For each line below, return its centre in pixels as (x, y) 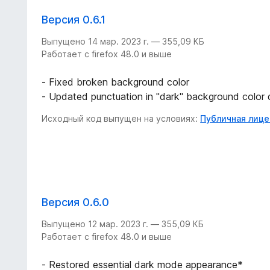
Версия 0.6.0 (76, 202)
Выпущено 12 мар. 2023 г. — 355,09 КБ (123, 224)
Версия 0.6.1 (74, 19)
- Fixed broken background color (116, 82)
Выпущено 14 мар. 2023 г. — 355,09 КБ (123, 41)
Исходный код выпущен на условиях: (121, 118)
